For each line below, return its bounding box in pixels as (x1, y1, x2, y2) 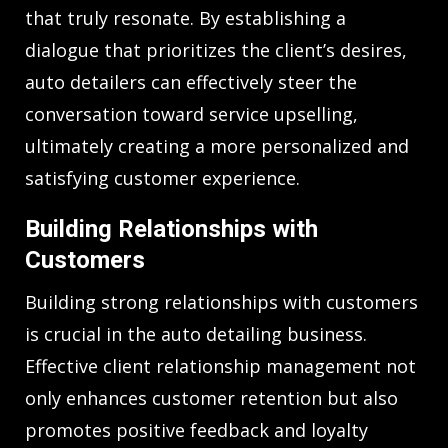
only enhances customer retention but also (25, 386, 398, 411)
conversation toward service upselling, (25, 102, 358, 127)
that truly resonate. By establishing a (25, 6, 346, 31)
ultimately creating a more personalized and (25, 134, 409, 159)
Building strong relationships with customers (25, 290, 418, 315)
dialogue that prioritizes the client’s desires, (25, 38, 407, 63)
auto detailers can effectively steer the (25, 70, 357, 95)
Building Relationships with (25, 215, 318, 244)
